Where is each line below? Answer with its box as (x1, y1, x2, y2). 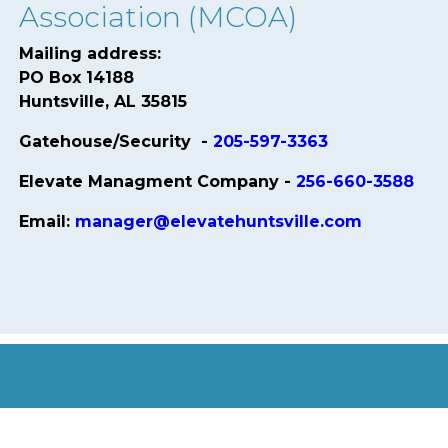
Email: (19, 211, 76, 231)
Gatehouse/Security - (19, 131, 214, 151)
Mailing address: (19, 43, 162, 63)
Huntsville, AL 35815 (19, 91, 188, 111)
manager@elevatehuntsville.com (75, 211, 363, 231)
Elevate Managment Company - (19, 171, 297, 191)
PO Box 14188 (19, 67, 135, 87)
